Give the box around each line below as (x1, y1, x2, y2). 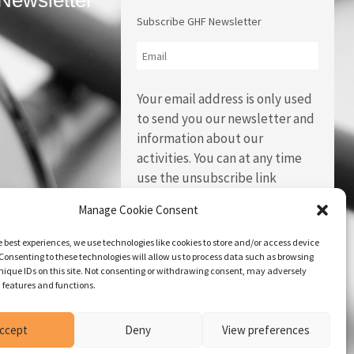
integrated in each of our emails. (136, 189, 318, 207)
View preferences (222, 322, 311, 337)
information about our (136, 130, 263, 148)
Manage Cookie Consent (77, 202, 198, 217)
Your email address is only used (136, 90, 312, 108)
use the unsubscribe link (136, 169, 277, 187)
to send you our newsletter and (136, 110, 314, 128)
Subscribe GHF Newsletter (136, 14, 262, 29)
